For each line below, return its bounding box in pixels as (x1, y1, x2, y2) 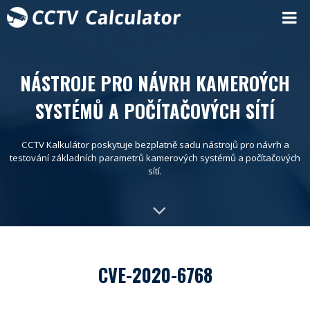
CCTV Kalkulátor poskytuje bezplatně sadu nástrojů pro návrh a (21, 138, 289, 151)
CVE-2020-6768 (98, 261, 212, 289)
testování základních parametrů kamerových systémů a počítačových (10, 152, 300, 164)
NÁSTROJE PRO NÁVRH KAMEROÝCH (20, 69, 290, 97)
